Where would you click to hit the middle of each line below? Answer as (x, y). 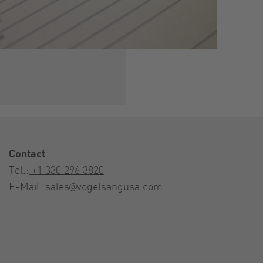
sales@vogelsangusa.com (104, 186)
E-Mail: (27, 186)
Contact (27, 153)
